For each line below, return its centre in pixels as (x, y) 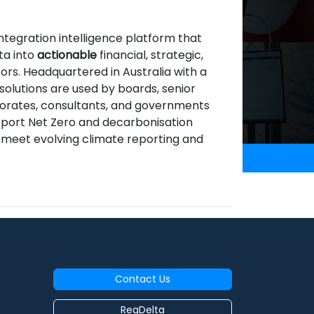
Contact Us (143, 279)
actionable (67, 55)
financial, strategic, (150, 55)
